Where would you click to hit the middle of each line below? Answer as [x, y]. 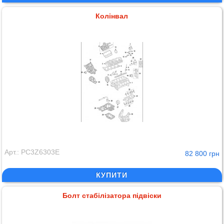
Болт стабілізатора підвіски [112, 196]
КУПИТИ [112, 175]
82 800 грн [202, 154]
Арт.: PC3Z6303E [32, 152]
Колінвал [112, 16]
